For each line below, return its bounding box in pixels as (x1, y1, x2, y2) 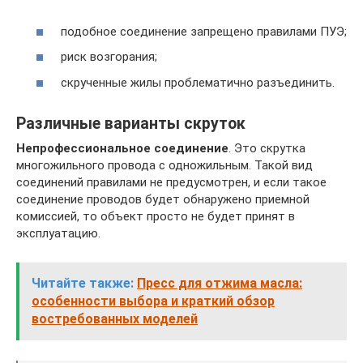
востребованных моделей (32, 310, 198, 327)
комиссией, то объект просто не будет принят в (16, 208, 295, 224)
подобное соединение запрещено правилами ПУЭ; (61, 23, 347, 39)
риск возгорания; (61, 49, 157, 64)
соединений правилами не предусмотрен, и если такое (16, 174, 327, 190)
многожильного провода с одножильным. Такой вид (16, 157, 313, 173)
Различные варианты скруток (16, 113, 246, 133)
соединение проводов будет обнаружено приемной (16, 191, 310, 207)
